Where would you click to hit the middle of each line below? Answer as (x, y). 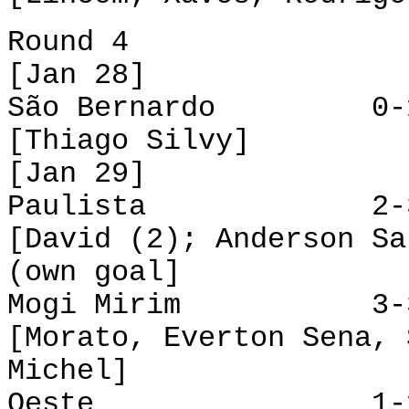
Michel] (68, 371)
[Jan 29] (77, 174)
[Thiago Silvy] (129, 141)
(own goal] (103, 273)
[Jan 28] (77, 75)
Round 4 (68, 42)
